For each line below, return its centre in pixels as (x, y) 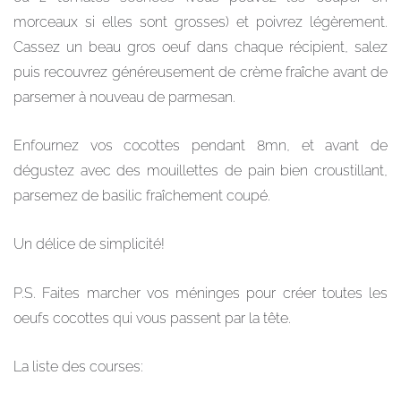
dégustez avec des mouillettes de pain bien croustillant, (200, 170)
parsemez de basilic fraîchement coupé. (142, 195)
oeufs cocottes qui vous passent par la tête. (152, 318)
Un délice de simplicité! (89, 244)
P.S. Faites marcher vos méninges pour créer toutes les (200, 293)
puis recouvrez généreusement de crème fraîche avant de (200, 72)
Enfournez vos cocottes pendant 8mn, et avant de (200, 145)
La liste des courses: (78, 367)
